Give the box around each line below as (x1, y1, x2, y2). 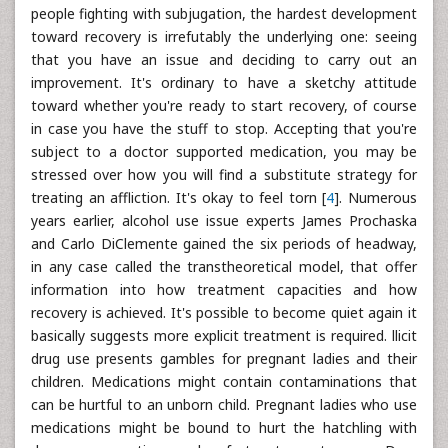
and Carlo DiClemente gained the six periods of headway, (31, 234, 417, 253)
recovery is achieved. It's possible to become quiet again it (31, 303, 417, 322)
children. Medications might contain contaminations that (31, 372, 417, 391)
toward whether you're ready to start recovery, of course (31, 96, 417, 115)
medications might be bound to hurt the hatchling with (31, 418, 417, 437)
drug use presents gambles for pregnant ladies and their (31, 349, 417, 368)
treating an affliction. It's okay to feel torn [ (31, 188, 327, 207)
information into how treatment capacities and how (31, 280, 417, 299)
